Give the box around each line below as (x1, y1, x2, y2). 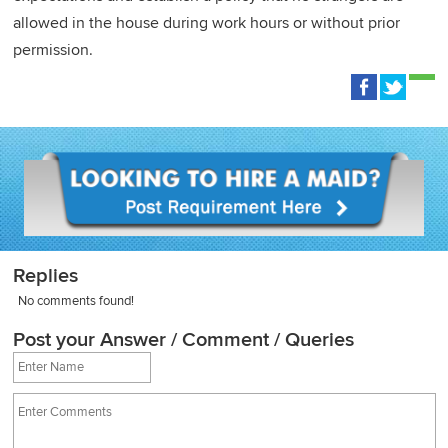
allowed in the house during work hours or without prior (13, 13, 401, 33)
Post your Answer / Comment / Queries (13, 327, 355, 352)
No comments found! (17, 292, 134, 309)
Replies (13, 264, 79, 289)
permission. (13, 40, 94, 60)
